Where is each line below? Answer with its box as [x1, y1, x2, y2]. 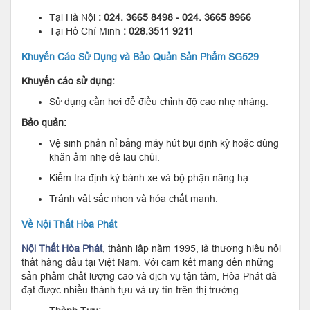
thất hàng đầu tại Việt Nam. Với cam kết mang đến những [21, 256, 274, 268]
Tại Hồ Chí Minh [49, 25, 123, 37]
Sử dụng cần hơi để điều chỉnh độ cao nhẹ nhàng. [49, 95, 268, 107]
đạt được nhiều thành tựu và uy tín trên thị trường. [21, 284, 241, 295]
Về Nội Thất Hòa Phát [21, 218, 117, 230]
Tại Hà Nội [49, 11, 95, 23]
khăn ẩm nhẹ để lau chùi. [49, 151, 160, 163]
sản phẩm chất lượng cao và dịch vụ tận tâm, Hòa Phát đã [21, 270, 277, 282]
